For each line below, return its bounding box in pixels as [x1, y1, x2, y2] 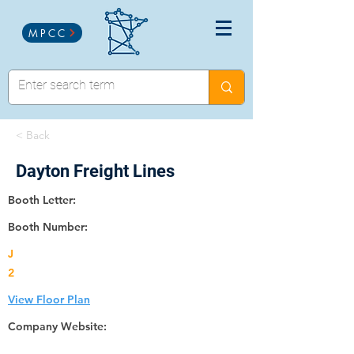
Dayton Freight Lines [16, 161, 175, 181]
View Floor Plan [8, 292, 90, 307]
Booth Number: [8, 220, 88, 234]
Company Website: [8, 319, 107, 333]
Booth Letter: [8, 193, 76, 207]
